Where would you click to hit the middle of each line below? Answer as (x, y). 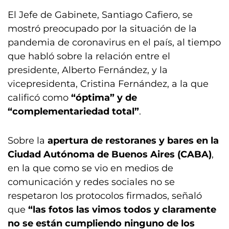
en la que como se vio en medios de (90, 168)
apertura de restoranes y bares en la (133, 141)
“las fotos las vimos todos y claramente (122, 210)
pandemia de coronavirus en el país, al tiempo (114, 42)
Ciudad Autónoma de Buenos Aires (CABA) (110, 154)
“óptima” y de (104, 98)
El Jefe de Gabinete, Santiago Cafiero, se (100, 15)
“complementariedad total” (73, 111)
